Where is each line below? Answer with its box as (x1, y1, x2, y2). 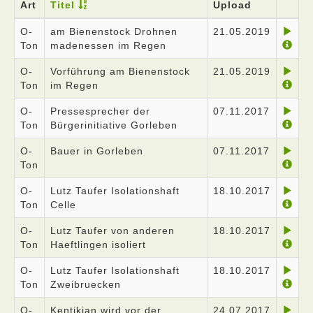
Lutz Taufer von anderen (50, 225, 175, 236)
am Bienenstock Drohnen (50, 26, 177, 37)
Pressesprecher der (50, 105, 150, 117)
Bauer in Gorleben (50, 145, 143, 156)
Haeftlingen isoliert (50, 239, 146, 250)
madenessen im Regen (50, 40, 166, 51)
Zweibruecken (50, 279, 121, 290)
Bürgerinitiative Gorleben (50, 119, 177, 131)
